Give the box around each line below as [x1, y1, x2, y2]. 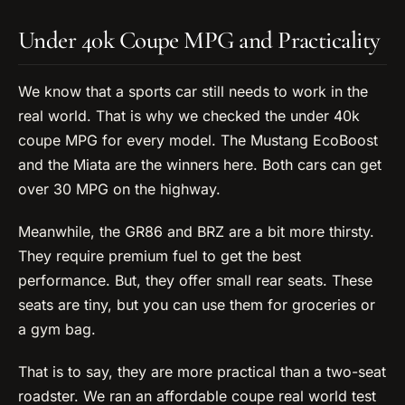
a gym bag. [18, 320, 96, 339]
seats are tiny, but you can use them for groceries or [18, 296, 375, 315]
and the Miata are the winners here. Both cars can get [18, 155, 381, 174]
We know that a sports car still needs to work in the [18, 82, 368, 101]
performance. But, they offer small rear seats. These [18, 271, 372, 290]
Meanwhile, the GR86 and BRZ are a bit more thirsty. [18, 222, 374, 241]
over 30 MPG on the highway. [18, 180, 221, 199]
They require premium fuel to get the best [18, 247, 301, 266]
